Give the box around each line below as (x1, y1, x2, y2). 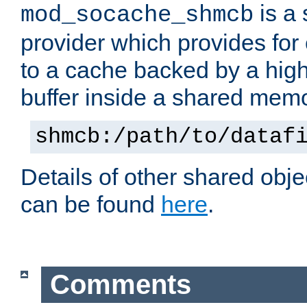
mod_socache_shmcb (21, 2, 254, 29)
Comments (49, 269, 191, 300)
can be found (21, 191, 161, 218)
